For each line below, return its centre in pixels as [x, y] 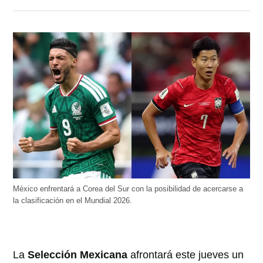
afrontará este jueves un [186, 254]
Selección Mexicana [78, 254]
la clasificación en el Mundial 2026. [73, 200]
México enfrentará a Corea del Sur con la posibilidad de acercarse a [128, 189]
